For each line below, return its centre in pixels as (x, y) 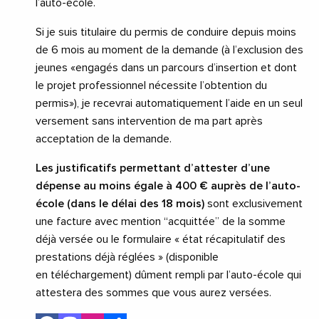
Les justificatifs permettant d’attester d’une (153, 168)
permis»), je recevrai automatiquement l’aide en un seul (169, 104)
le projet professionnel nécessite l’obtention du (151, 86)
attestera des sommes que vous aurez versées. (153, 293)
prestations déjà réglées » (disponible (127, 257)
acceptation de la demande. (104, 139)
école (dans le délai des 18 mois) (121, 204)
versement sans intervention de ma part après (149, 121)
